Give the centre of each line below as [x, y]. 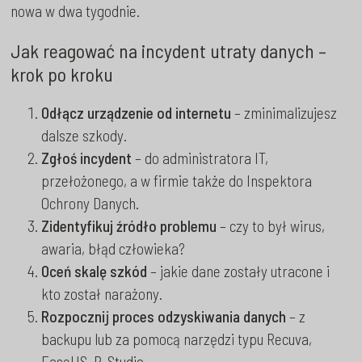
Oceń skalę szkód [95, 271]
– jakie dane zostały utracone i [239, 271]
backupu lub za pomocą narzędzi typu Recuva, [177, 339]
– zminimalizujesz [284, 112]
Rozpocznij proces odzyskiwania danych [164, 316]
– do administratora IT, [200, 158]
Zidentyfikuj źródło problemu [129, 225]
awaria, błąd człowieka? [114, 248]
